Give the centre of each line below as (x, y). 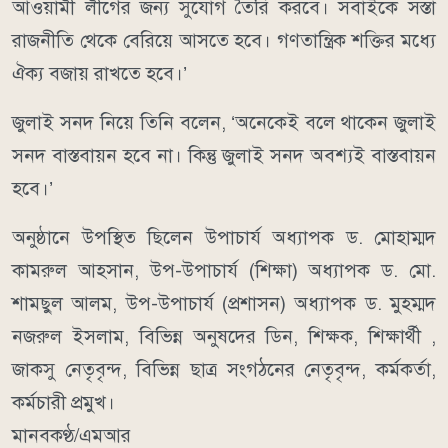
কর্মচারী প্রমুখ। (63, 402)
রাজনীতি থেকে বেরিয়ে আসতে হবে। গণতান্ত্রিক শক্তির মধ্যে (224, 40)
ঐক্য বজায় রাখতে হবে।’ (99, 73)
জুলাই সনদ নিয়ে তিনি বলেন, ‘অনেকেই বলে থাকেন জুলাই (224, 122)
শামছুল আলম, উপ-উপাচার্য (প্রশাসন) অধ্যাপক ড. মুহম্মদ (224, 303)
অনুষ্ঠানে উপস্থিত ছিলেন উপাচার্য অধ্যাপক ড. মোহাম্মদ (224, 237)
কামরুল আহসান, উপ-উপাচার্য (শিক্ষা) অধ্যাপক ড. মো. (224, 270)
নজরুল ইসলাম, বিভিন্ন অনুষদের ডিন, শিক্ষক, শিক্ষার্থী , (224, 336)
